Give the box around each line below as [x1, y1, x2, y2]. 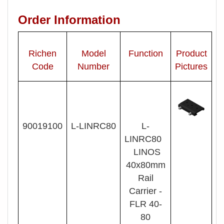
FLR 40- [129, 198, 162, 209]
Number [77, 61, 109, 71]
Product [175, 48, 207, 58]
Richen [28, 48, 56, 58]
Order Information [18, 12, 120, 26]
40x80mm [125, 159, 165, 170]
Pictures [175, 61, 207, 71]
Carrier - [129, 185, 162, 196]
